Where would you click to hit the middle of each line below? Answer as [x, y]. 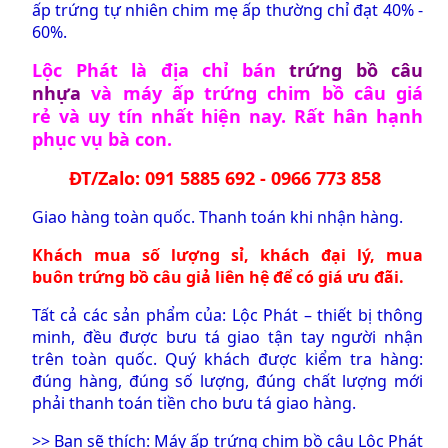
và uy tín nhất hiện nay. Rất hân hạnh [237, 115]
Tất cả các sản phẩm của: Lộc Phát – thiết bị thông [227, 314]
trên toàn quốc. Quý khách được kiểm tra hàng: [227, 358]
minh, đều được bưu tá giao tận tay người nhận [227, 336]
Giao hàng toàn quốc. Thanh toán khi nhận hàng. [217, 216]
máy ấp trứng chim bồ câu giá [272, 92]
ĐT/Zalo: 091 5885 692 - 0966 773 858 [227, 177]
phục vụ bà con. [102, 138]
